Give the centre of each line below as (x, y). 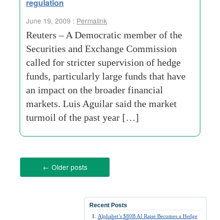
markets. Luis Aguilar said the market (101, 104)
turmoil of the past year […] (82, 117)
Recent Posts (108, 205)
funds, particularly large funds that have (106, 76)
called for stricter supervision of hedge (103, 62)
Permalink (92, 21)
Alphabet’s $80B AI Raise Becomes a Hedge (147, 216)
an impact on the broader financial (95, 90)
